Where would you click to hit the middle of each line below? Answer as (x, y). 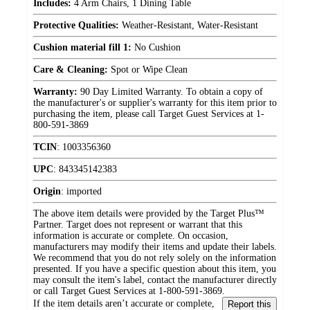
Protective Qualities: (76, 26)
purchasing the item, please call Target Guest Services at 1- (149, 114)
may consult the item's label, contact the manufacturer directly (155, 280)
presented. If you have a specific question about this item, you (155, 269)
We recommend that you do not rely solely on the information (155, 258)
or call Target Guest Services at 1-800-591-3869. (129, 291)
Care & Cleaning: (71, 70)
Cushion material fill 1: (82, 48)
